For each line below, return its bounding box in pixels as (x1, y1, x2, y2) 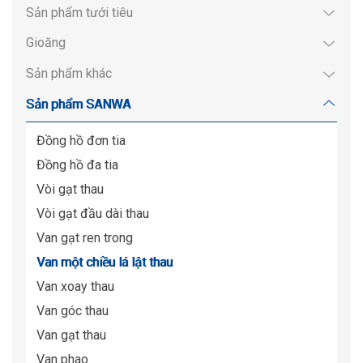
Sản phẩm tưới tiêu (25, 4, 133, 20)
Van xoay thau (36, 279, 114, 295)
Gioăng (25, 35, 66, 51)
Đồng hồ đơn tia (36, 133, 126, 149)
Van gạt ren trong (36, 230, 133, 246)
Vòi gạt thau (36, 181, 104, 198)
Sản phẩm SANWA (25, 96, 130, 112)
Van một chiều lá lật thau (36, 254, 173, 271)
